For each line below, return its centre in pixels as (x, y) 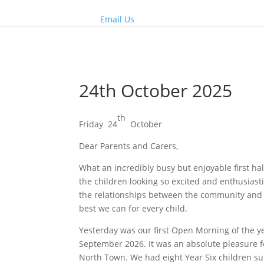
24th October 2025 (156, 90)
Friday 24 (98, 124)
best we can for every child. (133, 208)
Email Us (118, 19)
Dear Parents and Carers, (129, 146)
